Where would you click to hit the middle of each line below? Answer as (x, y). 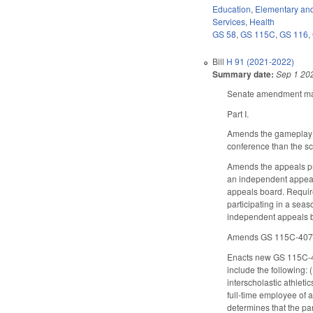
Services (229, 21)
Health (262, 21)
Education (232, 8)
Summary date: (243, 74)
